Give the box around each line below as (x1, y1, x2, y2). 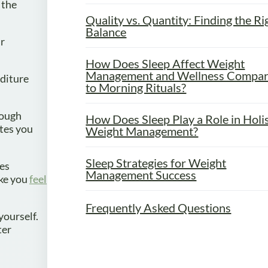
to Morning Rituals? (86, 80, 187, 95)
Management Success (86, 167, 197, 182)
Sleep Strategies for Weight (86, 155, 227, 170)
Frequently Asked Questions (86, 200, 232, 215)
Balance (86, 24, 127, 39)
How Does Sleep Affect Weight (86, 56, 245, 71)
